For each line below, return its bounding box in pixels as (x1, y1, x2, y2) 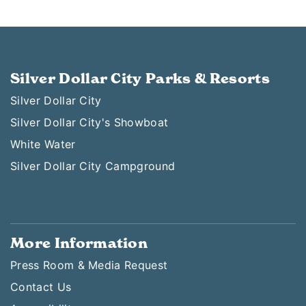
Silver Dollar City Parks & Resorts (10, 70, 270, 87)
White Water (10, 137, 76, 151)
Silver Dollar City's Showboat (10, 115, 169, 129)
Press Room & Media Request (10, 258, 168, 272)
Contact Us (10, 280, 72, 294)
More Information (10, 234, 148, 252)
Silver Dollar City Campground (10, 159, 176, 173)
